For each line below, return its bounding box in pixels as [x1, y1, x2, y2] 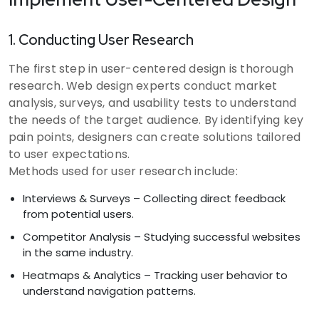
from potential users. [23, 206, 134, 221]
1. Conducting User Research [9, 30, 194, 49]
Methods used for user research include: [9, 162, 238, 179]
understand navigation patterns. [23, 283, 196, 298]
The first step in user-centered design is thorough [9, 60, 294, 77]
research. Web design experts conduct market [9, 77, 278, 94]
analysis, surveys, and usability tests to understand [9, 94, 297, 111]
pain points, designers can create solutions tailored [9, 128, 301, 145]
